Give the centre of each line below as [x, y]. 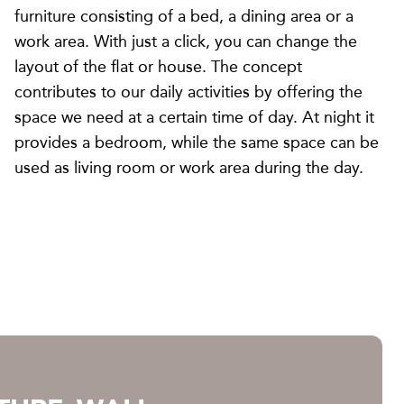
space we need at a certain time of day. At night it [194, 117]
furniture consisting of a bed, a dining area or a [184, 16]
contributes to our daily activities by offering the [188, 92]
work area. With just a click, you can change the [186, 41]
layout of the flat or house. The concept [158, 67]
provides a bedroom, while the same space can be [197, 142]
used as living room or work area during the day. [191, 168]
